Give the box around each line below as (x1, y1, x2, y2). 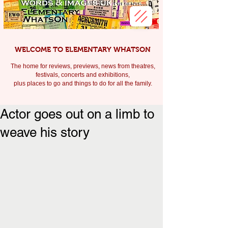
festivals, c (36, 71, 64, 78)
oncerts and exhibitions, (64, 71, 130, 78)
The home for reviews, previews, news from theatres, (10, 63, 155, 70)
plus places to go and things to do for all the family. (13, 80, 154, 87)
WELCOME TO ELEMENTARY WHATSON (15, 45, 151, 53)
